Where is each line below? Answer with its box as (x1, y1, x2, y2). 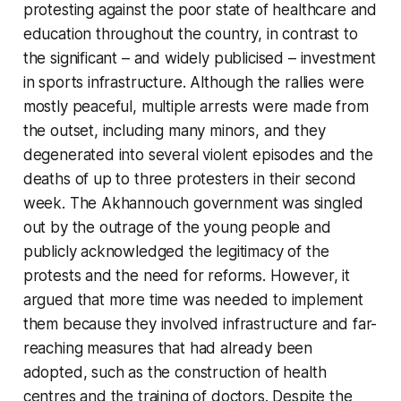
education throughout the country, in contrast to (22, 24, 358, 43)
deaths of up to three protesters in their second (22, 169, 356, 188)
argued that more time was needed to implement (22, 290, 364, 309)
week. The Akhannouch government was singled (22, 193, 363, 212)
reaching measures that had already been (22, 338, 313, 357)
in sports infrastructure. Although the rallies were (22, 73, 365, 91)
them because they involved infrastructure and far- (22, 314, 378, 333)
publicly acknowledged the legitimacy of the (22, 242, 329, 260)
